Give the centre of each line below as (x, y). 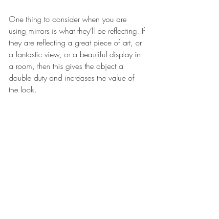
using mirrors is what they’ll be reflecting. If (78, 31)
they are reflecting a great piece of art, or (77, 43)
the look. (24, 90)
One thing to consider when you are (69, 19)
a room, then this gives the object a (67, 66)
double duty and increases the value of (73, 78)
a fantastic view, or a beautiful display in (76, 55)
